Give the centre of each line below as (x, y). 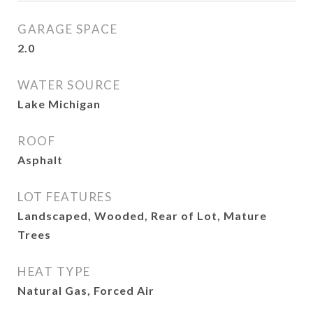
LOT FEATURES (65, 197)
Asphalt (40, 160)
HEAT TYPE (54, 271)
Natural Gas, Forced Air (86, 290)
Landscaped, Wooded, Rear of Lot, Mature (142, 216)
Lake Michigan (59, 104)
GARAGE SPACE (67, 29)
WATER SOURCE (69, 85)
